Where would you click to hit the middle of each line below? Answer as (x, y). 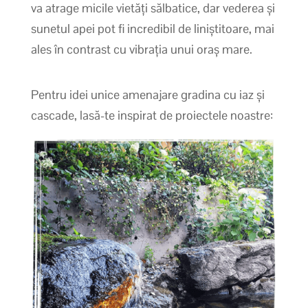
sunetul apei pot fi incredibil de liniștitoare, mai (152, 28)
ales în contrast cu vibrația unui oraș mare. (141, 49)
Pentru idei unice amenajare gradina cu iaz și (147, 94)
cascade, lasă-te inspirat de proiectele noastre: (152, 115)
